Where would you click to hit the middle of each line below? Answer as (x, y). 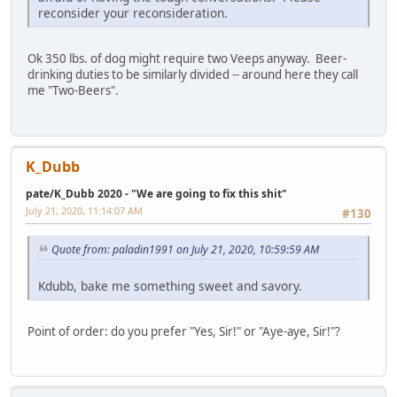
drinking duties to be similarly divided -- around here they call (193, 75)
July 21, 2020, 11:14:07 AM (84, 210)
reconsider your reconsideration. (133, 13)
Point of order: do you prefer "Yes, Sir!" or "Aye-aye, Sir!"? (184, 331)
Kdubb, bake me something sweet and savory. (170, 285)
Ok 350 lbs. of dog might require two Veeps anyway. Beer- (187, 59)
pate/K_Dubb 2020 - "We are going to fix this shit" (156, 193)
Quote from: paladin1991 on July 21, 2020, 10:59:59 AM (185, 250)
